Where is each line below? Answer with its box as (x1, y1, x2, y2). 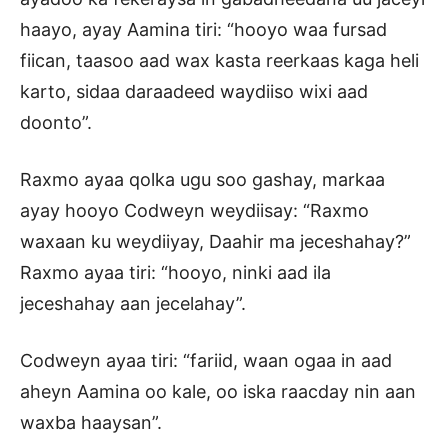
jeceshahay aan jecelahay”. (20, 293, 246, 315)
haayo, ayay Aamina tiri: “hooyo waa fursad (20, 19, 387, 41)
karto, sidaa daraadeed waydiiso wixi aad (20, 81, 368, 103)
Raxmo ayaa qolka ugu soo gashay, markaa (20, 169, 385, 191)
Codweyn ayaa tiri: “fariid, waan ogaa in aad (20, 350, 392, 372)
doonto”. (20, 112, 92, 134)
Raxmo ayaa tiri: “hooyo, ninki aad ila (20, 262, 331, 284)
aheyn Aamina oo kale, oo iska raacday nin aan (20, 381, 416, 403)
